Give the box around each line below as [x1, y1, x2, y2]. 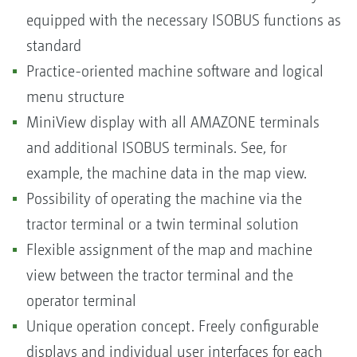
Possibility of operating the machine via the [26, 190, 302, 209]
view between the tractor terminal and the [26, 266, 293, 285]
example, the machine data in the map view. [26, 164, 311, 183]
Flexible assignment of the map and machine [26, 241, 312, 260]
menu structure [26, 88, 128, 107]
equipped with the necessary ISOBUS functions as [26, 11, 341, 30]
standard [26, 37, 85, 56]
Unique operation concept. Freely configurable [26, 317, 319, 336]
